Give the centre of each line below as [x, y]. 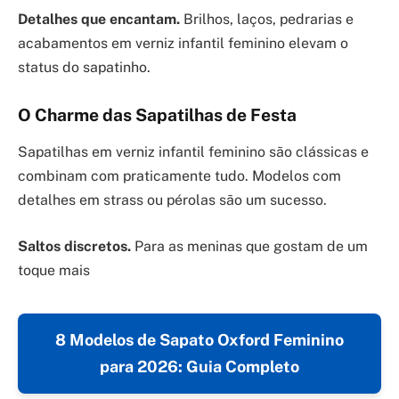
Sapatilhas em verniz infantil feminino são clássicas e [193, 152]
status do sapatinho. [84, 67]
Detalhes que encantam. [99, 19]
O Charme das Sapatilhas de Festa [157, 114]
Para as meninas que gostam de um [249, 246]
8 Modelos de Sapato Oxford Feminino [199, 339]
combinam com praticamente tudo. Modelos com [179, 176]
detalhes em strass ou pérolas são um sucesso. [172, 200]
